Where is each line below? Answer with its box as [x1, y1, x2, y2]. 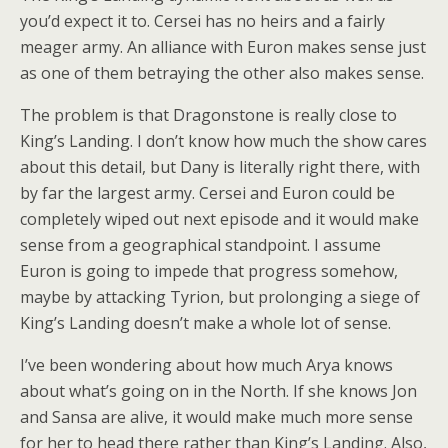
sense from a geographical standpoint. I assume [20, 234, 381, 256]
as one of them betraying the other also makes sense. [20, 62, 424, 84]
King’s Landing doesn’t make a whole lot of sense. [20, 312, 391, 334]
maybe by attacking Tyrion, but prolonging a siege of [20, 286, 420, 308]
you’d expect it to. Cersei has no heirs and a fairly [20, 10, 385, 32]
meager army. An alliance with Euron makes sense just [20, 36, 426, 58]
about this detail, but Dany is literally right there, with [20, 156, 420, 178]
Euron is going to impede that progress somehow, [20, 260, 398, 282]
